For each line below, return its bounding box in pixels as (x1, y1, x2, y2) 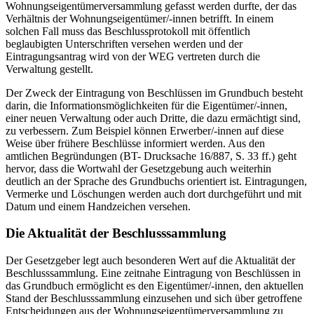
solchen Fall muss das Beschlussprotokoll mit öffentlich (6, 25, 250, 37)
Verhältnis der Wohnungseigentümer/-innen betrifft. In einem (6, 12, 273, 25)
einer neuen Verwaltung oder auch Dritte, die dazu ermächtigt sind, (6, 111, 301, 124)
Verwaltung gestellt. (6, 62, 93, 75)
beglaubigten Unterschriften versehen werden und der (6, 37, 243, 50)
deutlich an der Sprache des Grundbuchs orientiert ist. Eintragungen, (6, 175, 307, 187)
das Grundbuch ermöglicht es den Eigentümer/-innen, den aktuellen (6, 280, 303, 292)
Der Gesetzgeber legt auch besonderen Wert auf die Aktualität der (6, 254, 295, 267)
